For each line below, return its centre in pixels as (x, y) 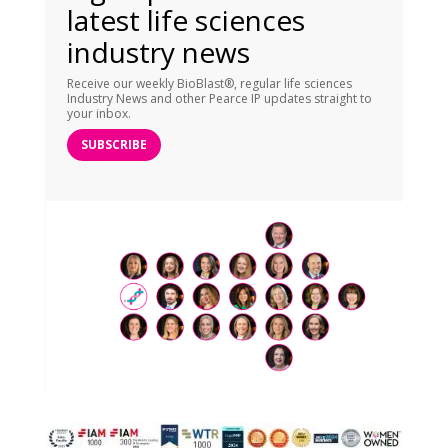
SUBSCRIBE (114, 144)
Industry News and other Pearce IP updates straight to (220, 99)
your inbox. (99, 114)
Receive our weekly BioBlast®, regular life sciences (210, 84)
